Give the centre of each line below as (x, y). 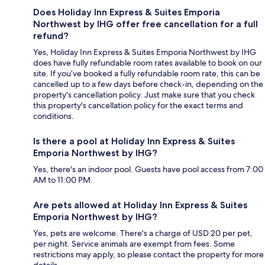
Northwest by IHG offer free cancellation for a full (146, 24)
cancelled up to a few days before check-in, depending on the (148, 84)
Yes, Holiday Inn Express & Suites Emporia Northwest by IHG (145, 52)
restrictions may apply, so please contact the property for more (148, 255)
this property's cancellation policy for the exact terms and (138, 106)
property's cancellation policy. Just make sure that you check (144, 95)
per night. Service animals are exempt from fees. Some (134, 244)
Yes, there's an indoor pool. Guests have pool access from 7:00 (148, 169)
